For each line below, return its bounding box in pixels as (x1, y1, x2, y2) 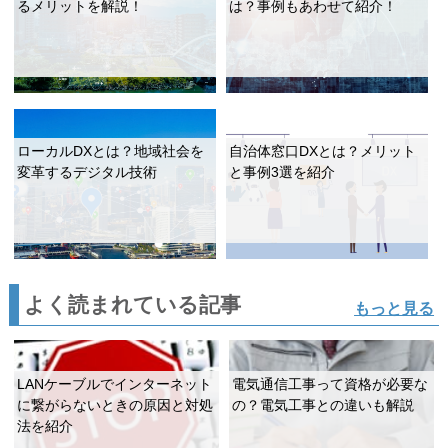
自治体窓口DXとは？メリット (229, 143, 417, 160)
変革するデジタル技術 (16, 164, 157, 181)
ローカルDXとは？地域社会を (16, 143, 204, 160)
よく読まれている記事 (23, 292, 241, 316)
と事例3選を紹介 (229, 164, 336, 181)
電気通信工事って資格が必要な (231, 376, 428, 393)
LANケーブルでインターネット (16, 376, 212, 393)
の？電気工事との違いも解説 (231, 397, 414, 414)
